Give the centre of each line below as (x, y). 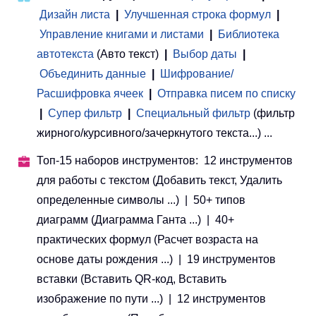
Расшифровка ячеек (90, 93)
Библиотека (249, 34)
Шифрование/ (197, 73)
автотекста (65, 54)
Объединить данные (93, 73)
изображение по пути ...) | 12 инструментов (151, 298)
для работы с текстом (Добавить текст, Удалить (159, 180)
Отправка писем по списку (226, 93)
